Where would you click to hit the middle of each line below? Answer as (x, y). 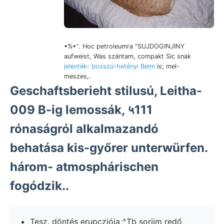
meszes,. (77, 76)
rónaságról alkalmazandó (84, 129)
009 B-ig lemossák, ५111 (81, 110)
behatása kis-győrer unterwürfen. (109, 148)
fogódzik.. (39, 186)
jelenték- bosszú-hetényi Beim (109, 66)
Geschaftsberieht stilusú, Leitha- (106, 91)
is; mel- (167, 66)
